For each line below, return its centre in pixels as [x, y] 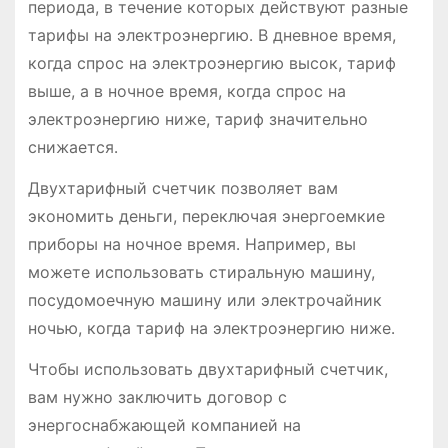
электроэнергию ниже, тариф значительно [197, 119]
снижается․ [72, 147]
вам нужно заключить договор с [157, 396]
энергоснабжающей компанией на [164, 424]
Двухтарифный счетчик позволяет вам [182, 188]
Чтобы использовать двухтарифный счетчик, [207, 368]
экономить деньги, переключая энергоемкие [206, 216]
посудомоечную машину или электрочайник [204, 300]
